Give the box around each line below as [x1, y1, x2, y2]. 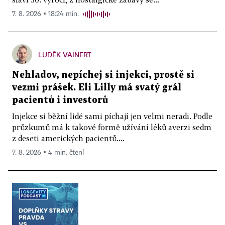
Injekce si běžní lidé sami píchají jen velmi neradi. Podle [12, 111, 212, 121]
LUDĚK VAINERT [38, 50, 91, 59]
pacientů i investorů [12, 96, 108, 105]
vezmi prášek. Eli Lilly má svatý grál [12, 83, 181, 92]
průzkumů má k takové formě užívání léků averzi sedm [12, 123, 211, 132]
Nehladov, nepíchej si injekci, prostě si [12, 71, 194, 80]
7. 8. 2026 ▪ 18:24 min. [12, 11, 79, 18]
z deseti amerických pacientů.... [12, 134, 125, 143]
